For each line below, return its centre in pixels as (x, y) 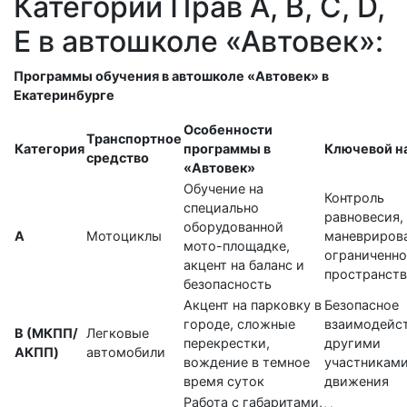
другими (352, 343)
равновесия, (364, 217)
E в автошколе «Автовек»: (199, 41)
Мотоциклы (124, 236)
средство (118, 158)
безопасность (228, 284)
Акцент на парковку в (253, 305)
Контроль (354, 198)
